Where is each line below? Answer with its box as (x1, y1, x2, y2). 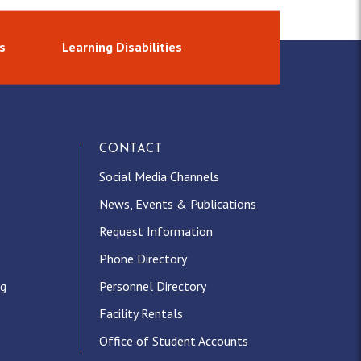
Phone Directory (98, 251, 187, 268)
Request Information (98, 223, 213, 240)
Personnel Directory (98, 278, 206, 295)
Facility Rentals (98, 305, 183, 322)
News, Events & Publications (98, 196, 256, 213)
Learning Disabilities (61, 39, 182, 56)
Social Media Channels (98, 168, 219, 185)
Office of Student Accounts (98, 333, 248, 350)
